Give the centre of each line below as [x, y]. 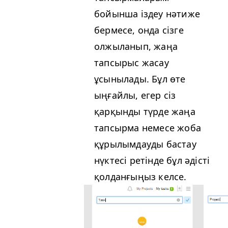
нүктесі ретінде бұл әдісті [152, 160]
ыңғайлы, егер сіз [135, 95]
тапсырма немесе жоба [148, 127]
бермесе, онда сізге [139, 30]
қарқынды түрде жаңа [145, 111]
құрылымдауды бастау [145, 144]
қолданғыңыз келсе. [140, 176]
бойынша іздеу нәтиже [147, 13]
